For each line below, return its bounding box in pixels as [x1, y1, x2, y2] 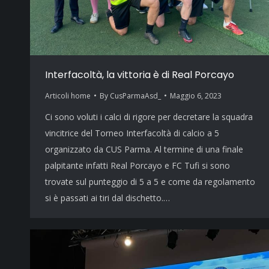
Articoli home [45, 90, 91, 101]
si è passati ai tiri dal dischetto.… [45, 192, 170, 204]
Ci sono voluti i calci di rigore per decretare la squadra [45, 110, 253, 122]
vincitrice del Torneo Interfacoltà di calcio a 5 [45, 127, 219, 139]
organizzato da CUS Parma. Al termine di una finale [45, 143, 243, 155]
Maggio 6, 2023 [170, 90, 222, 101]
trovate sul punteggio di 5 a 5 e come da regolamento [45, 175, 255, 187]
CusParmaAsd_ [110, 90, 161, 101]
